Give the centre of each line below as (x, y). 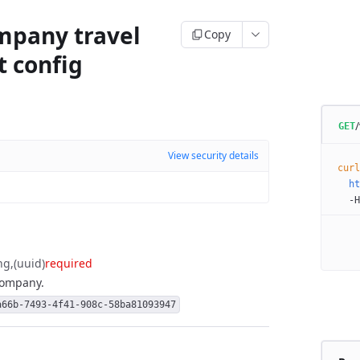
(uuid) (29, 263)
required (69, 263)
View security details (213, 155)
